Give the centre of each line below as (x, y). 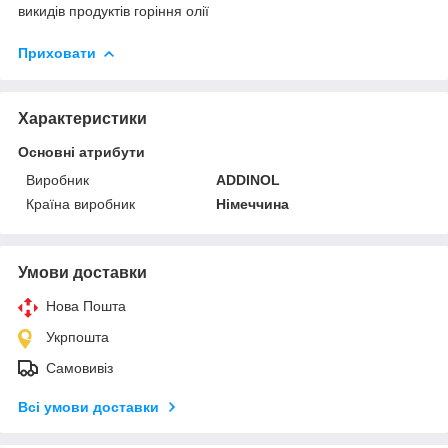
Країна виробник (80, 203)
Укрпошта (77, 336)
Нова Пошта (86, 305)
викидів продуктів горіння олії (113, 10)
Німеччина (253, 203)
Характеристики (82, 118)
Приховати (57, 52)
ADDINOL (248, 179)
